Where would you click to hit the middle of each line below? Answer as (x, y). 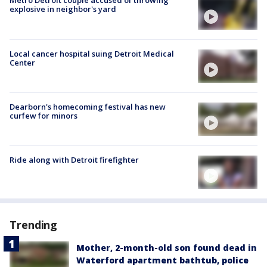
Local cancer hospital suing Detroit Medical (92, 53)
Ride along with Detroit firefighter (74, 160)
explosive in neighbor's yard (63, 9)
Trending (34, 225)
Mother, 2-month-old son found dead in (167, 248)
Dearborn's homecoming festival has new (88, 106)
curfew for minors (44, 115)
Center (22, 62)
